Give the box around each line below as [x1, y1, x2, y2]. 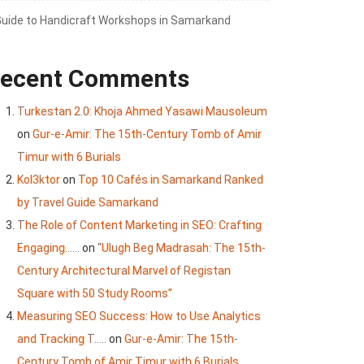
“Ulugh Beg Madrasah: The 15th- [97, 241, 266, 255]
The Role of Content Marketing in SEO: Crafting [17, 219, 262, 232]
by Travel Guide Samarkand [17, 196, 158, 210]
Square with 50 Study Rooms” [17, 287, 172, 301]
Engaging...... [17, 241, 80, 255]
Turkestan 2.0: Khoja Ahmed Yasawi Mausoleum [17, 105, 267, 119]
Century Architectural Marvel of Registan [17, 264, 231, 278]
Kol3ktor [17, 173, 60, 187]
